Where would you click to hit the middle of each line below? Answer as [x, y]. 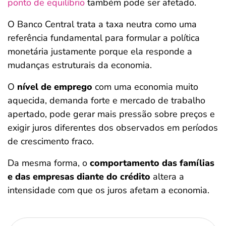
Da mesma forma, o [49, 163]
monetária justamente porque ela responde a [100, 51]
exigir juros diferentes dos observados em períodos [113, 128]
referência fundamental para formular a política [104, 38]
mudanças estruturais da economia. [80, 65]
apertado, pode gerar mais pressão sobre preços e [111, 114]
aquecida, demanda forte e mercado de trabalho [106, 100]
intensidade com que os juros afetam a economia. [108, 190]
